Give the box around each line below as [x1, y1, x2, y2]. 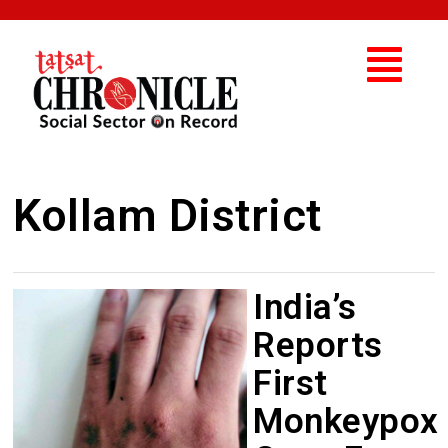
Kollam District [13, 188, 322, 242]
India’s [253, 286, 357, 328]
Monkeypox [253, 400, 439, 442]
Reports [253, 324, 383, 366]
